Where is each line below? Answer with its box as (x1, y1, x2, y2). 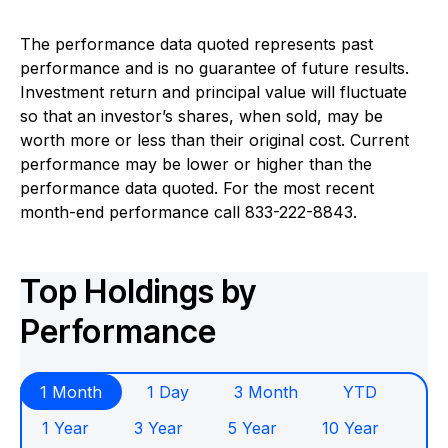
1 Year (42, 417, 89, 438)
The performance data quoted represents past (20, 34, 373, 55)
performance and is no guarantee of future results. (20, 58, 409, 79)
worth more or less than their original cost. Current (20, 130, 409, 151)
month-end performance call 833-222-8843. (20, 202, 357, 223)
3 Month (234, 381, 298, 402)
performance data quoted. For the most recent (20, 178, 374, 199)
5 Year (228, 417, 277, 438)
